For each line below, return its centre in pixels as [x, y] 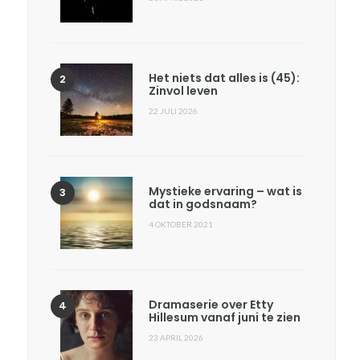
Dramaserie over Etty [211, 305]
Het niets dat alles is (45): [225, 78]
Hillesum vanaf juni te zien [225, 318]
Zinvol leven [184, 91]
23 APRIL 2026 [176, 338]
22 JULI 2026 [174, 111]
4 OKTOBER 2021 [181, 225]
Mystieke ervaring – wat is [226, 192]
